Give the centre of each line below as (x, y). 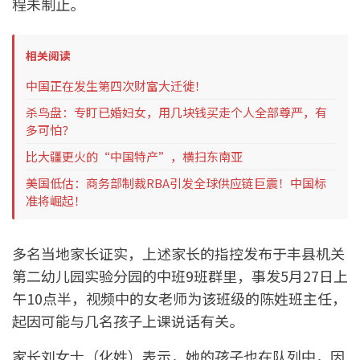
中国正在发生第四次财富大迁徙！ (116, 85)
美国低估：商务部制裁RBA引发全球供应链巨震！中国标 (176, 182)
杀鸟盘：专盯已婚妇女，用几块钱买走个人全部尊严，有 (176, 112)
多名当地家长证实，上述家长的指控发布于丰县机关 (178, 253)
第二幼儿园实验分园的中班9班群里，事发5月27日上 (180, 275)
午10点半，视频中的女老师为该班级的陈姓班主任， (179, 298)
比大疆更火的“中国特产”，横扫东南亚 (134, 156)
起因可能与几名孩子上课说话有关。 (128, 320)
